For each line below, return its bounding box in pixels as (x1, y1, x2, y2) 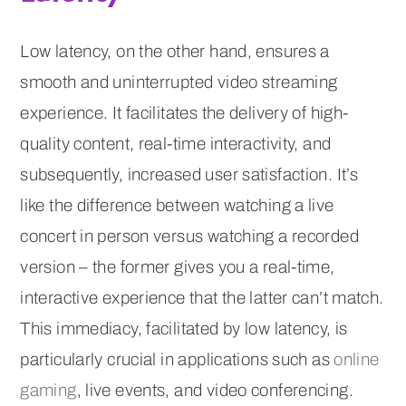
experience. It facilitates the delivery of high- (20, 102, 349, 122)
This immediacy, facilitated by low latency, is (20, 318, 348, 338)
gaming (20, 380, 77, 400)
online (333, 349, 380, 369)
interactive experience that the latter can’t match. (20, 287, 384, 307)
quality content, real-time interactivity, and (20, 133, 332, 153)
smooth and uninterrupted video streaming (20, 72, 338, 92)
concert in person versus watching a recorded (20, 226, 359, 246)
